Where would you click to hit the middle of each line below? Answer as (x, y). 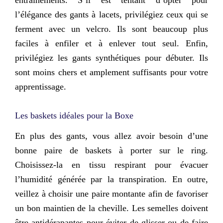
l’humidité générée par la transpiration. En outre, (111, 179)
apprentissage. (41, 87)
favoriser (192, 193)
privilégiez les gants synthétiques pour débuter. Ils (111, 58)
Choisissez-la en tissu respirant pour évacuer (111, 165)
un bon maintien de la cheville (71, 208)
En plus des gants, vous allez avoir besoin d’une (111, 136)
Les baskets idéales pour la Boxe (74, 115)
